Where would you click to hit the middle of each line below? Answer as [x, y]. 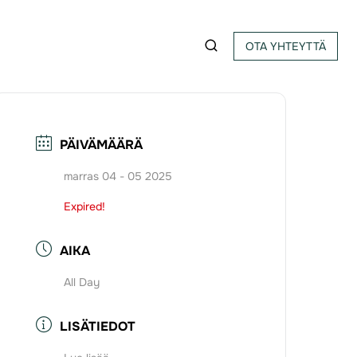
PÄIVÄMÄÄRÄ [102, 145]
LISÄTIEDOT [98, 327]
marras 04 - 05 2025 [118, 177]
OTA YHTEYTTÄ [286, 46]
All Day [82, 282]
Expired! [85, 207]
